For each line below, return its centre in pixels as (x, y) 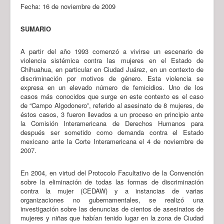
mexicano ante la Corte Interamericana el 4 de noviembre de (112, 141)
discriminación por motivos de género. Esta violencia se (112, 78)
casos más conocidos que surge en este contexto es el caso (112, 96)
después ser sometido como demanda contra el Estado (112, 132)
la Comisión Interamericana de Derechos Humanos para (112, 123)
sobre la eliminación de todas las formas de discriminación (112, 181)
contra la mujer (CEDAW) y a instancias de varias (112, 190)
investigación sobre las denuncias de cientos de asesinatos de (112, 208)
